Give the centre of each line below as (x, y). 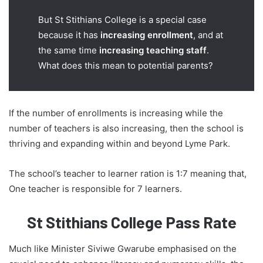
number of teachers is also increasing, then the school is (126, 129)
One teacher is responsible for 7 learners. (95, 189)
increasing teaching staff (153, 50)
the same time (69, 50)
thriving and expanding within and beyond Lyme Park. (119, 144)
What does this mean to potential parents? (126, 66)
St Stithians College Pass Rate (131, 222)
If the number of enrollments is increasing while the (116, 113)
